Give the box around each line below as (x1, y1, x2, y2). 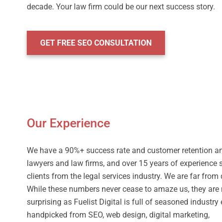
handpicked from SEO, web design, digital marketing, (27, 210, 210, 220)
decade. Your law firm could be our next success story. (27, 2, 215, 11)
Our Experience (27, 116, 110, 130)
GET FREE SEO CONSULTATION (40, 38, 152, 48)
